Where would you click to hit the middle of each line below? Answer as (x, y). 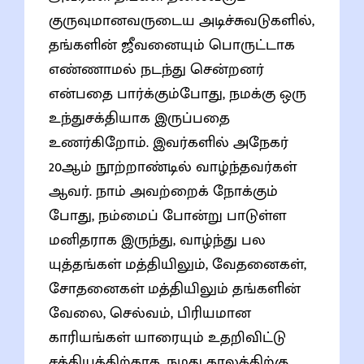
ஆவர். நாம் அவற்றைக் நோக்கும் (163, 191)
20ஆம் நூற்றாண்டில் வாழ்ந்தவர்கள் (173, 167)
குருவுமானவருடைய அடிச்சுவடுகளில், (182, 20)
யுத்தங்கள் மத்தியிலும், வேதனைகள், (178, 264)
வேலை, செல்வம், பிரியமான (150, 313)
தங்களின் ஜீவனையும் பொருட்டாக (172, 45)
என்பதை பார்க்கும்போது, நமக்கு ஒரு (178, 93)
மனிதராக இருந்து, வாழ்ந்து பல (157, 240)
